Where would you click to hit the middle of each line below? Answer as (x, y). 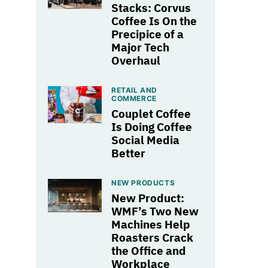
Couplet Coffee (151, 113)
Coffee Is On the (154, 21)
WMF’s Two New (155, 211)
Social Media (145, 140)
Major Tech (140, 47)
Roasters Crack (152, 237)
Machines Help (151, 224)
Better (128, 153)
